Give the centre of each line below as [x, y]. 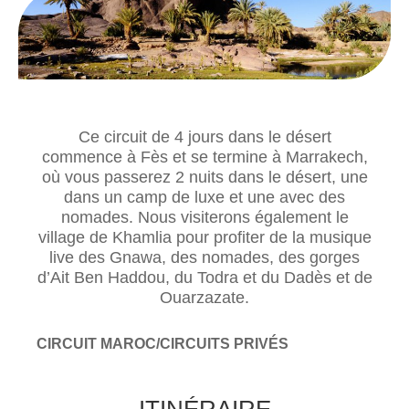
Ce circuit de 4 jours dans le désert [204, 136]
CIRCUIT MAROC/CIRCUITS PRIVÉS [163, 344]
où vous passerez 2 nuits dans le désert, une [204, 177]
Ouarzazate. [204, 297]
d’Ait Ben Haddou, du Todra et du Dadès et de [204, 277]
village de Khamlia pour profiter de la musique [204, 237]
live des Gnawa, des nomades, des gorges [204, 257]
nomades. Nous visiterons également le [204, 217]
